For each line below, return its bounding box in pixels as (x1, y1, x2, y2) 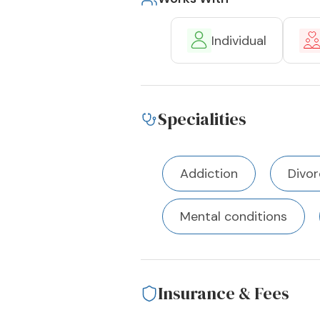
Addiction (180, 165, 238, 182)
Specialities (158, 107, 246, 131)
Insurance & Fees (158, 281, 289, 305)
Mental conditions (180, 208, 287, 225)
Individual (211, 31, 266, 49)
